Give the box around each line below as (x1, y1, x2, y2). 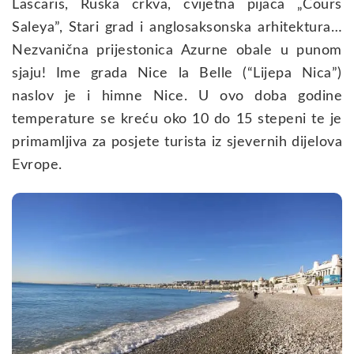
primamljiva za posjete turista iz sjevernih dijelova (12, 134, 342, 149)
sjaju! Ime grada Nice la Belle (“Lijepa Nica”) (12, 66, 342, 81)
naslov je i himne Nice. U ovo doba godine (12, 88, 342, 104)
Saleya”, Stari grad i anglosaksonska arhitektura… (12, 20, 342, 35)
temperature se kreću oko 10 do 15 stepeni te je (12, 111, 342, 126)
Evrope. (12, 157, 62, 172)
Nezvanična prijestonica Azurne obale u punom (12, 43, 342, 58)
